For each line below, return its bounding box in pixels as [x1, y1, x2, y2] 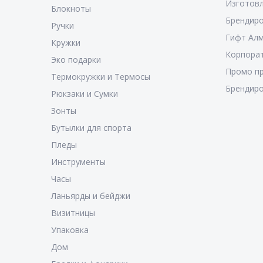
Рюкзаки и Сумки [51, 88, 119, 99]
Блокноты [51, 3, 92, 14]
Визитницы [51, 207, 96, 218]
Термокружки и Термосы [51, 71, 151, 82]
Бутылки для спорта [51, 122, 132, 133]
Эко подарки [51, 54, 102, 65]
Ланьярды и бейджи [51, 190, 131, 201]
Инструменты [51, 156, 106, 167]
